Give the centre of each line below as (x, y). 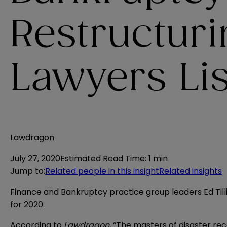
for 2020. (27, 205)
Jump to (27, 171)
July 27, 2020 (35, 159)
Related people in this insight (102, 171)
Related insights (191, 171)
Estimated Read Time (103, 159)
